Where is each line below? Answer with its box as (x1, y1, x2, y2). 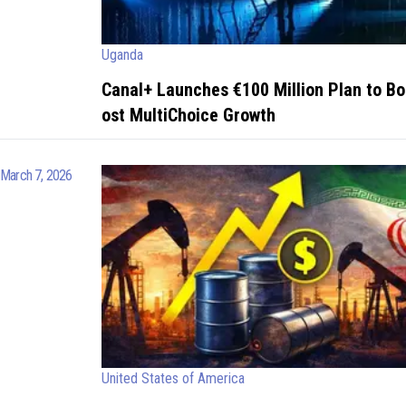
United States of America (101, 370, 245, 388)
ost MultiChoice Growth (101, 103, 275, 126)
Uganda (101, 45, 143, 63)
